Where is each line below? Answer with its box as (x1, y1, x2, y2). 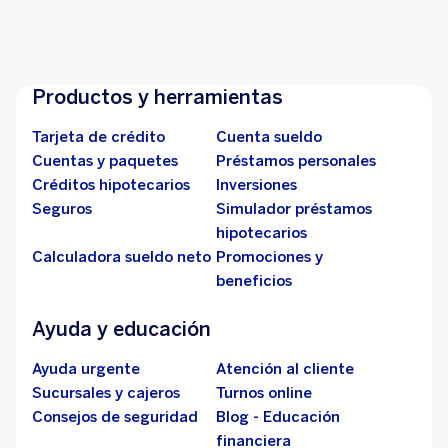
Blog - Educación (216, 408, 340, 427)
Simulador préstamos (216, 200, 372, 219)
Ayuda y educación (32, 317, 211, 342)
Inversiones (216, 176, 297, 195)
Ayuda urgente (32, 360, 140, 379)
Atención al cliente (216, 360, 354, 379)
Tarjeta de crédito (32, 128, 165, 147)
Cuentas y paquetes (32, 152, 178, 171)
